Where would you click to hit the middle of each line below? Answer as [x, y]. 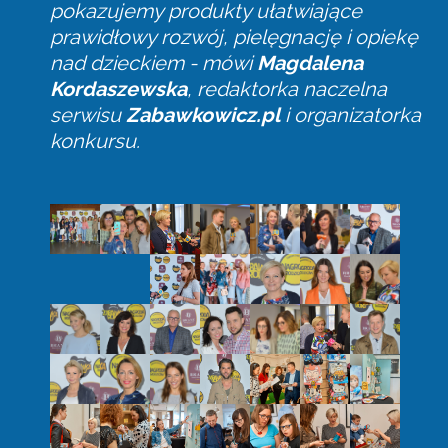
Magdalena [310, 63]
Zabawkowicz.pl [203, 115]
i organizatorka [350, 115]
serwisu [88, 115]
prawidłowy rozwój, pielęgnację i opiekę [234, 37]
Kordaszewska [118, 89]
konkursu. [95, 141]
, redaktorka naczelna [287, 89]
